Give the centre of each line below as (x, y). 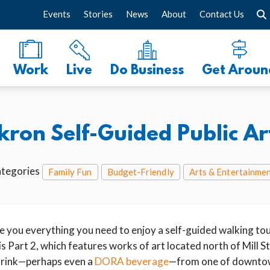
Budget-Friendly (140, 172)
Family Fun (70, 172)
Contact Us (222, 14)
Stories (98, 14)
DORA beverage (132, 261)
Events (57, 14)
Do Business (147, 71)
